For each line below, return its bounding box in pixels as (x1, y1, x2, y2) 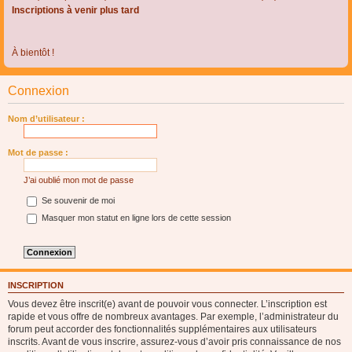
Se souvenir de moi (39, 196, 115, 206)
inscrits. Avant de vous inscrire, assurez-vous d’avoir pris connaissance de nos (8, 335, 341, 347)
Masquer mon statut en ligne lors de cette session (39, 213, 231, 223)
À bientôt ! (12, 47, 54, 58)
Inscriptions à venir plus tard (12, 5, 139, 16)
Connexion (8, 84, 69, 97)
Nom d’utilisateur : (8, 114, 85, 123)
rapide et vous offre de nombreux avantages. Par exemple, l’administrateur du (8, 310, 339, 322)
